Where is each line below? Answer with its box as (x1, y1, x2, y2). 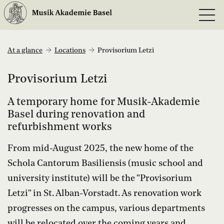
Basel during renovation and (7, 109, 145, 120)
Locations (54, 47, 85, 54)
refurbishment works (7, 121, 112, 132)
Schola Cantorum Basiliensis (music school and (7, 158, 203, 168)
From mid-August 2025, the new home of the (7, 143, 193, 153)
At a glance (7, 47, 42, 54)
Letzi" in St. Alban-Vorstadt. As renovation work (7, 188, 201, 198)
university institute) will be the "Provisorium (7, 173, 192, 183)
